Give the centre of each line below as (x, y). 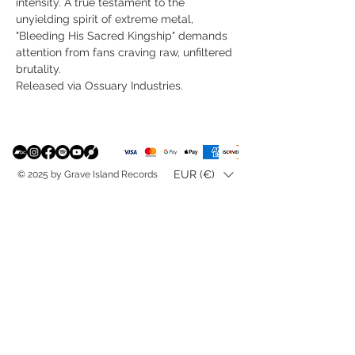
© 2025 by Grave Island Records (88, 174)
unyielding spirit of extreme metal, (105, 19)
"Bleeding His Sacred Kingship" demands (122, 35)
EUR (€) (194, 175)
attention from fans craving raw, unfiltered (124, 52)
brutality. (38, 69)
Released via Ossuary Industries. (99, 85)
